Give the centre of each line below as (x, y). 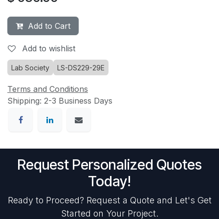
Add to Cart (47, 26)
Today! (109, 181)
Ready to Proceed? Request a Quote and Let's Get (109, 200)
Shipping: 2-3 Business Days (60, 101)
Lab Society (30, 68)
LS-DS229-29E (81, 68)
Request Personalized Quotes (109, 165)
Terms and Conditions (48, 89)
